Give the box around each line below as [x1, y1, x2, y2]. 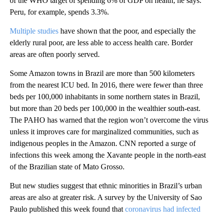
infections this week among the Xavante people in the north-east [10, 151, 206, 160]
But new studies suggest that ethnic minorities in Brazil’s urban [10, 182, 202, 190]
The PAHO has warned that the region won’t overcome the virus [10, 116, 208, 125]
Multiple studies [10, 27, 58, 36]
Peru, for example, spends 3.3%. [10, 8, 109, 17]
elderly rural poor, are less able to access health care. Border [10, 38, 193, 47]
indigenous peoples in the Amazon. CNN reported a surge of [10, 139, 196, 148]
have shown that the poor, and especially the [58, 27, 196, 36]
